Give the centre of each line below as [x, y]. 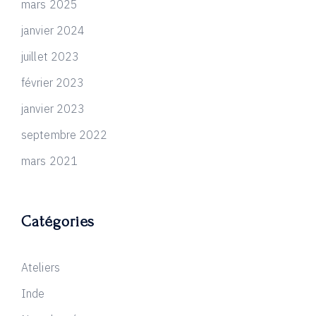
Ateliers [41, 267]
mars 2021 [49, 161]
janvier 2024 [53, 30]
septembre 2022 [65, 135]
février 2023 [53, 83]
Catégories [58, 221]
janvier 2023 [53, 109]
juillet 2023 [50, 56]
